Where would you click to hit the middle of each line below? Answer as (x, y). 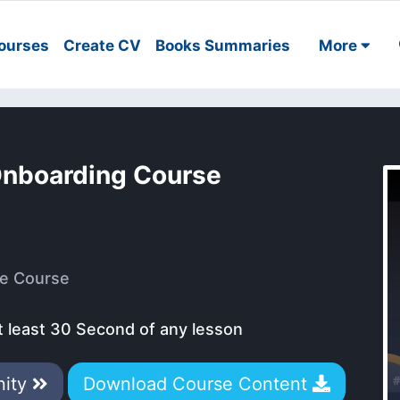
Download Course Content (198, 384)
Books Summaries (223, 46)
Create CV (103, 46)
